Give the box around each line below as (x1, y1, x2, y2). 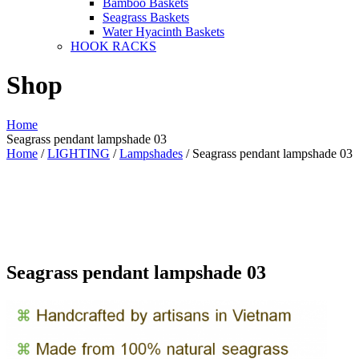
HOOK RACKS (71, 38, 156, 53)
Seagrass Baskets (103, 10, 189, 24)
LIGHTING (47, 146, 110, 160)
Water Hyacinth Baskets (103, 24, 224, 38)
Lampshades (119, 146, 183, 160)
